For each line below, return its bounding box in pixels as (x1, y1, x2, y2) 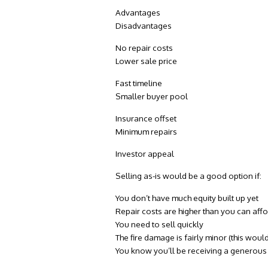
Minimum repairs (115, 126, 178, 137)
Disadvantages (115, 20, 172, 31)
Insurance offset (115, 113, 177, 124)
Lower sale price (115, 56, 178, 66)
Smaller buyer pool (115, 91, 188, 102)
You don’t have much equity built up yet (115, 193, 259, 203)
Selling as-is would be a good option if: (115, 170, 262, 181)
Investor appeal (115, 148, 175, 159)
